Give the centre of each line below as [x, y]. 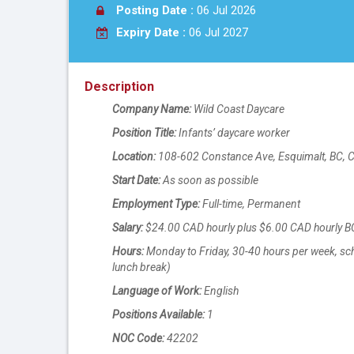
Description [119, 87]
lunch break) [141, 267]
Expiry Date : [151, 32]
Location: [134, 157]
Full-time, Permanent [250, 204]
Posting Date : [156, 10]
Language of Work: [157, 291]
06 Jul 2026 [226, 10]
